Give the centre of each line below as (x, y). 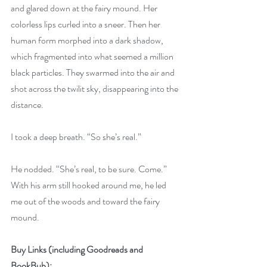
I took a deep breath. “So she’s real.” (76, 137)
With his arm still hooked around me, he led (89, 185)
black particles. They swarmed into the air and (94, 72)
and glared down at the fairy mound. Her (85, 8)
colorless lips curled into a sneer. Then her (86, 24)
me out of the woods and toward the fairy (86, 201)
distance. (27, 105)
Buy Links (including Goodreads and (78, 249)
